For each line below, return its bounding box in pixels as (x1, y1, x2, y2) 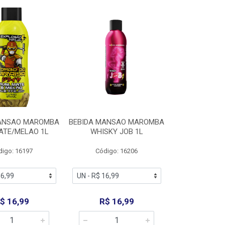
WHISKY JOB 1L (90, 127, 143, 136)
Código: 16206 (95, 147, 138, 155)
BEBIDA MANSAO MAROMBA (69, 118, 165, 127)
